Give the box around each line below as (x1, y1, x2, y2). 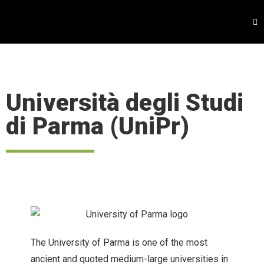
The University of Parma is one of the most (31, 236, 208, 248)
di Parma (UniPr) (6, 112, 190, 140)
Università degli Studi (6, 88, 244, 117)
